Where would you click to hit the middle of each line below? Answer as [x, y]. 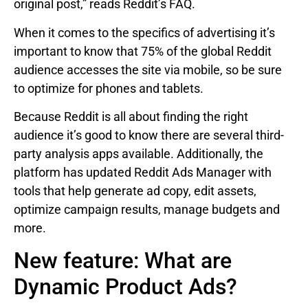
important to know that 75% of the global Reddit [143, 51]
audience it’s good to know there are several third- [149, 135]
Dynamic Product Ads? [125, 286]
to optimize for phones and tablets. [109, 88]
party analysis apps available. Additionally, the [139, 154]
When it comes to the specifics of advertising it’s [144, 32]
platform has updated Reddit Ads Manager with [143, 173]
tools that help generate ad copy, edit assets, [135, 191]
